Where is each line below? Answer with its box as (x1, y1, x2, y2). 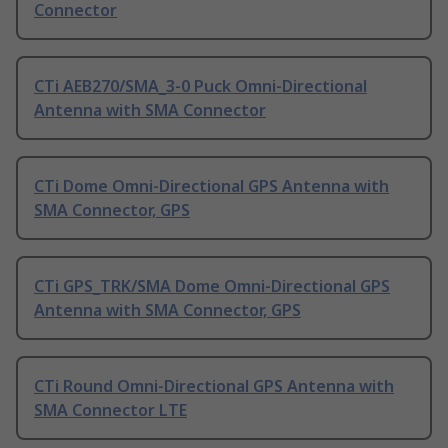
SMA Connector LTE (34, 399, 187, 422)
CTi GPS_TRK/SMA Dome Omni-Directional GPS (34, 275, 390, 298)
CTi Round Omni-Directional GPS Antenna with (34, 375, 394, 398)
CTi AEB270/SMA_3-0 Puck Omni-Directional (34, 75, 367, 98)
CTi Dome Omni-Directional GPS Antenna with (34, 175, 389, 198)
